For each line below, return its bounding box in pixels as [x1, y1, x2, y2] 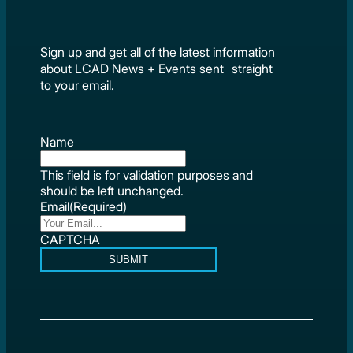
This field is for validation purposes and [40, 166, 254, 183]
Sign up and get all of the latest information [40, 43, 276, 60]
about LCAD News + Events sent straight [40, 60, 273, 76]
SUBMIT [109, 254, 149, 266]
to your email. [40, 76, 118, 93]
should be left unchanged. [40, 182, 184, 199]
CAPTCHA [40, 231, 101, 247]
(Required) [69, 198, 128, 214]
